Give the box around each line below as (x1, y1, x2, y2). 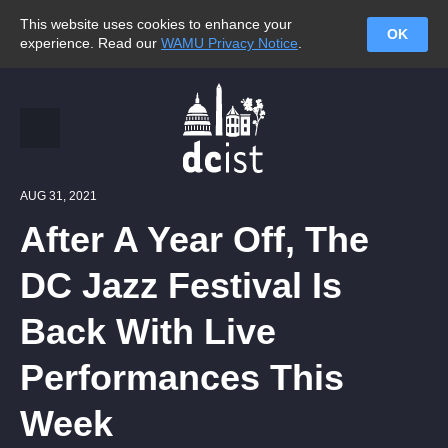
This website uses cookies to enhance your (20, 16, 292, 32)
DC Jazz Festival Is (20, 265, 342, 306)
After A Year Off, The (20, 219, 369, 260)
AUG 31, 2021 (20, 189, 97, 203)
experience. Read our (20, 35, 161, 51)
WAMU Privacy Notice (161, 35, 298, 51)
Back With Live (20, 311, 276, 352)
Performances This (20, 357, 344, 398)
